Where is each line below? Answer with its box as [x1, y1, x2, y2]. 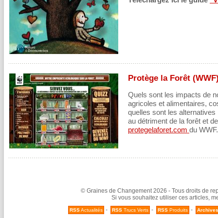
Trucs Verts [122, 207, 148, 213]
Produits [168, 207, 188, 213]
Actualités [80, 207, 103, 213]
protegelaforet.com [128, 126, 189, 134]
